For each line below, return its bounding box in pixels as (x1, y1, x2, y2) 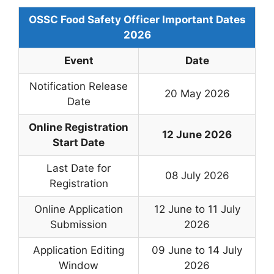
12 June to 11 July (154, 202, 240, 215)
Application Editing (33, 243, 124, 256)
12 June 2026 (162, 128, 232, 141)
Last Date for (46, 161, 111, 174)
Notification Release (29, 80, 128, 92)
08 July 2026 (165, 169, 229, 182)
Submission (50, 218, 107, 231)
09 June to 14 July (152, 243, 242, 256)
